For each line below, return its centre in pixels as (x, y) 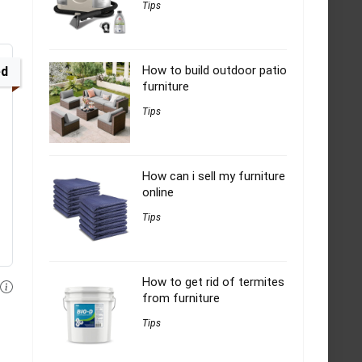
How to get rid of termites (213, 282)
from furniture (181, 298)
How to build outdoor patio (215, 70)
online (158, 192)
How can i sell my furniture (214, 176)
